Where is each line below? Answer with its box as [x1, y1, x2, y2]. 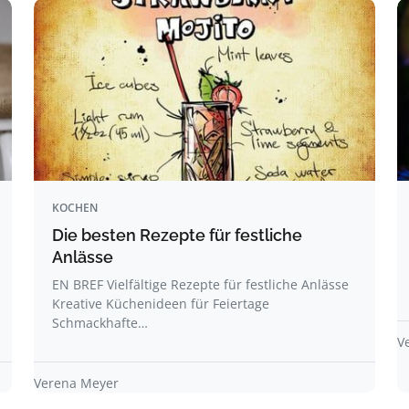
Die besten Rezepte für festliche [52, 225, 302, 245]
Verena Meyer [34, 374, 119, 392]
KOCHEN [52, 200, 98, 215]
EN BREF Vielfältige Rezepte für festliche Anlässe [52, 276, 349, 293]
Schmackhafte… [52, 314, 148, 331]
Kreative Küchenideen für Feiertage [52, 295, 269, 312]
